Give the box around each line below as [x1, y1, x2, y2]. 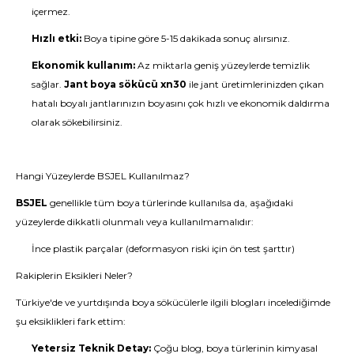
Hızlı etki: [32, 32, 81, 44]
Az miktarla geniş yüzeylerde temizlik [135, 58, 310, 71]
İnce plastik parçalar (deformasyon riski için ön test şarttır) [32, 242, 295, 254]
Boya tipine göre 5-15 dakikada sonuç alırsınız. [81, 32, 290, 44]
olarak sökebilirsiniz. [32, 115, 122, 128]
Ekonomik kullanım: [32, 58, 135, 71]
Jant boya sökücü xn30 [64, 77, 186, 90]
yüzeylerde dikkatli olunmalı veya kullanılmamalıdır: [16, 215, 254, 228]
